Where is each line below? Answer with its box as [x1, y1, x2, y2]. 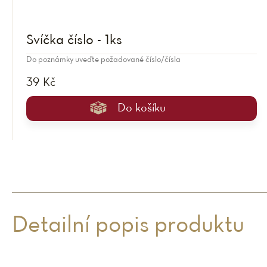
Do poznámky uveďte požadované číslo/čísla [26, 56, 181, 64]
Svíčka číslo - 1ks [26, 34, 122, 47]
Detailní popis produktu [12, 215, 244, 237]
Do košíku [117, 103, 166, 114]
